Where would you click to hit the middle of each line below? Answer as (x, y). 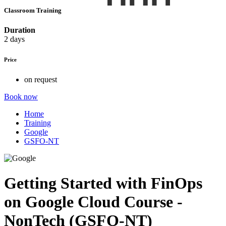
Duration (20, 30)
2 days (14, 39)
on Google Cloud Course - (93, 202)
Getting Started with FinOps (103, 183)
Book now (21, 97)
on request (41, 80)
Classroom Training (34, 11)
